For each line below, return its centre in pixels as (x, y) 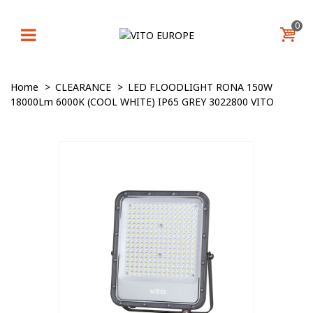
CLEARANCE (83, 87)
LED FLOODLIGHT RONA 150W (200, 87)
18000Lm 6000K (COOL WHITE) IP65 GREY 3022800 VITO (142, 102)
